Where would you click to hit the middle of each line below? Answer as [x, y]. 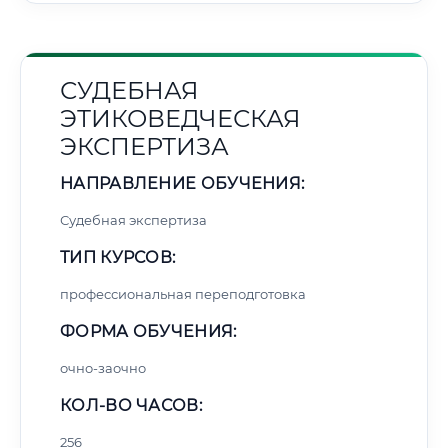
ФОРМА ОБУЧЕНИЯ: [148, 331]
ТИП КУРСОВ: [118, 257]
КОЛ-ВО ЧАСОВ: [131, 405]
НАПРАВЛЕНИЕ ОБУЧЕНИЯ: [182, 183]
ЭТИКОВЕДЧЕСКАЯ [180, 118]
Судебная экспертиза [133, 220]
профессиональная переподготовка [183, 294]
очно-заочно [103, 368]
